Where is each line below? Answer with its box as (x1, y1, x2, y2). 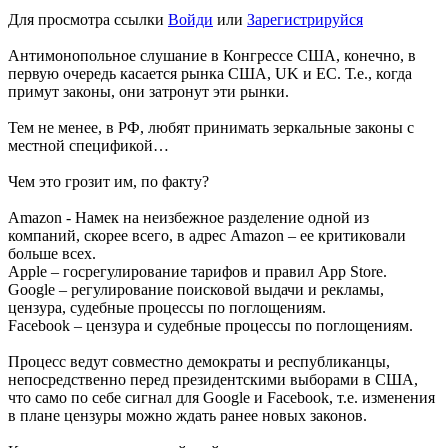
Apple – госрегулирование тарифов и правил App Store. (8, 263, 387, 281)
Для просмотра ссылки (8, 11, 168, 29)
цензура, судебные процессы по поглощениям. (8, 299, 326, 317)
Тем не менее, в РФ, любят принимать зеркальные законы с (8, 119, 414, 137)
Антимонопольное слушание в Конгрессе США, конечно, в (8, 47, 416, 65)
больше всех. (8, 245, 96, 263)
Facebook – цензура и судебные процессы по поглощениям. (8, 317, 413, 335)
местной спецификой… (8, 137, 169, 155)
